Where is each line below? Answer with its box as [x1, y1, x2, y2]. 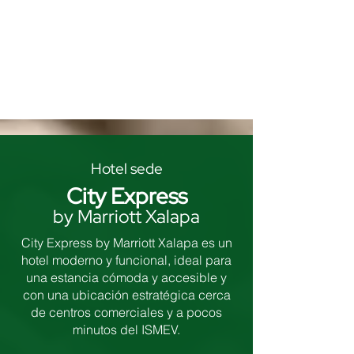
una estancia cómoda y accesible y [26, 269, 227, 285]
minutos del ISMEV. [73, 322, 180, 337]
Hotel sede [90, 159, 163, 179]
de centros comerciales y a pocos [31, 304, 222, 320]
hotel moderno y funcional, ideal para [21, 252, 232, 268]
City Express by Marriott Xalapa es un [21, 235, 232, 250]
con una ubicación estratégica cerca [22, 287, 231, 303]
